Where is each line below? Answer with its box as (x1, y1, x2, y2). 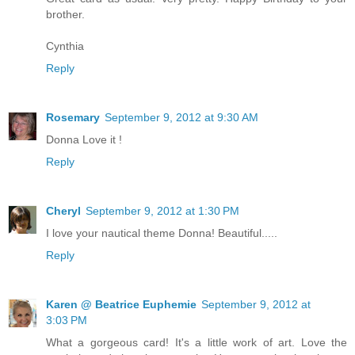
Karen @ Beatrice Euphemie (46, 297, 197, 311)
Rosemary (46, 110, 100, 124)
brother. (46, 7, 85, 21)
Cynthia (46, 39, 84, 52)
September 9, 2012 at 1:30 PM (86, 204, 239, 217)
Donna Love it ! (46, 132, 122, 146)
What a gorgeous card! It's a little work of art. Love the (46, 335, 347, 349)
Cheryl (46, 204, 81, 217)
